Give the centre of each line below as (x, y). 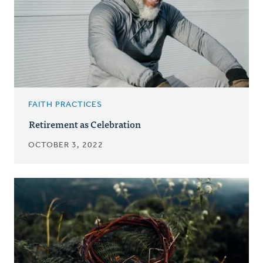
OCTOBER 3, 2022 (66, 146)
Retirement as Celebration (85, 124)
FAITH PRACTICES (65, 105)
